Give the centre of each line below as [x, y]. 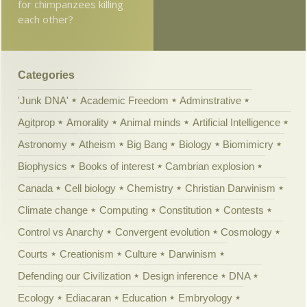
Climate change [53, 210]
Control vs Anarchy [61, 232]
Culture [141, 254]
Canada [36, 188]
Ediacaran [88, 298]
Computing [123, 210]
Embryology [205, 298]
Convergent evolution [162, 232]
